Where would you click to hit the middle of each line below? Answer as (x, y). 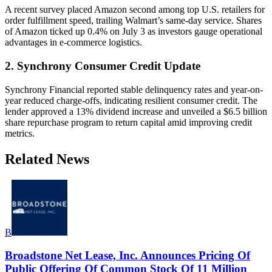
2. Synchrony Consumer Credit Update (103, 66)
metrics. (20, 133)
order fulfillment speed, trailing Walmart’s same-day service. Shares (133, 21)
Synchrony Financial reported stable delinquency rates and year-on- (134, 89)
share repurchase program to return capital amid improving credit (128, 122)
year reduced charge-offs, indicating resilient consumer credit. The (131, 100)
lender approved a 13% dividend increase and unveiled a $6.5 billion (136, 111)
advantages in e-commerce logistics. (73, 42)
